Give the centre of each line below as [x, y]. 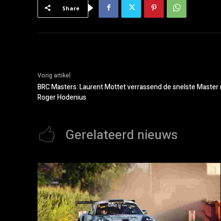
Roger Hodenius [62, 97]
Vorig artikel [54, 75]
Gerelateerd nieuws [122, 135]
